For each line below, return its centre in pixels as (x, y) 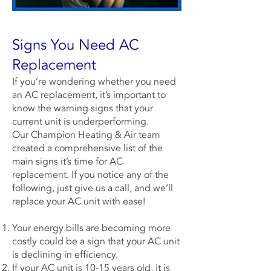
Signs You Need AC (76, 45)
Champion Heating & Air (83, 135)
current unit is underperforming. (80, 122)
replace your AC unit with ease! (79, 201)
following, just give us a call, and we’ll (93, 188)
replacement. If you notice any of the (90, 175)
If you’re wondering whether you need (94, 82)
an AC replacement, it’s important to (89, 95)
